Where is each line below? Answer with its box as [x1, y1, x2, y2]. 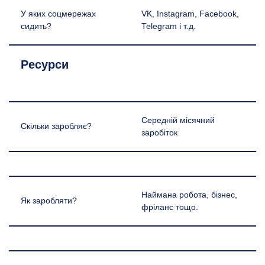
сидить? [21, 21, 51, 31]
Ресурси [21, 57, 69, 71]
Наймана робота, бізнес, [141, 190, 237, 199]
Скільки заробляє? [21, 121, 92, 131]
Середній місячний [141, 115, 215, 125]
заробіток [141, 128, 177, 137]
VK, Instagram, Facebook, [141, 9, 239, 18]
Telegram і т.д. [141, 21, 196, 31]
